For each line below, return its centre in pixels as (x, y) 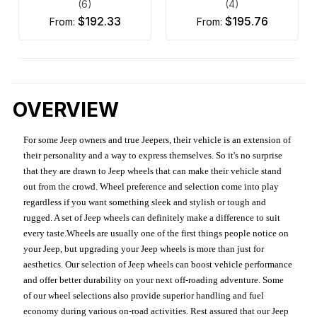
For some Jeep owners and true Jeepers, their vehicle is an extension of (157, 140)
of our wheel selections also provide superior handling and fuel (144, 296)
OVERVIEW (66, 110)
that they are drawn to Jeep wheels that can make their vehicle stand (153, 171)
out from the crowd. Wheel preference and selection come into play (151, 187)
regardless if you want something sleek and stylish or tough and (145, 202)
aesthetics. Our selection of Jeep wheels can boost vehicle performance (158, 265)
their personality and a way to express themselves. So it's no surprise (153, 156)
